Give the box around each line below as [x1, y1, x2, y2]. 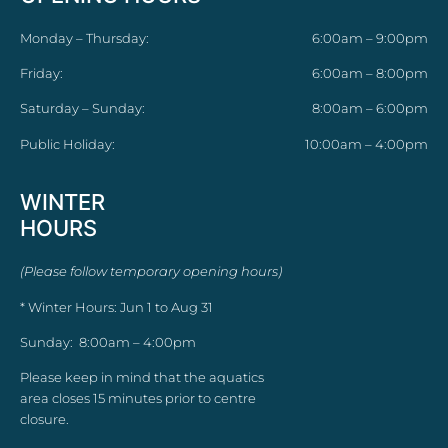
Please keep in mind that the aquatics [20, 369, 264, 386]
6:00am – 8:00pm [311, 64, 428, 81]
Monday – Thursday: [20, 29, 149, 46]
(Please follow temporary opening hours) [20, 263, 282, 280]
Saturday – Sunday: [20, 100, 145, 117]
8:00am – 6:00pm [311, 100, 428, 117]
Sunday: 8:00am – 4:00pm [20, 333, 196, 350]
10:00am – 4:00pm [304, 135, 428, 152]
